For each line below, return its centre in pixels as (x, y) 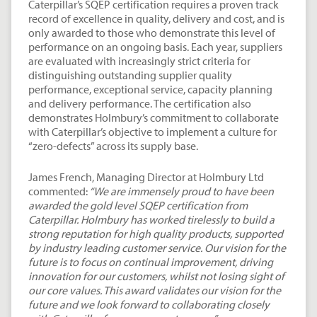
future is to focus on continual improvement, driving (151, 262)
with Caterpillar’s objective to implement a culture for (152, 132)
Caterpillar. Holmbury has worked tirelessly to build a (151, 220)
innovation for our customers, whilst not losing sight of (156, 276)
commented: (58, 191)
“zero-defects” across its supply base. (113, 146)
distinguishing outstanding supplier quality (130, 75)
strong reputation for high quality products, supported (156, 234)
